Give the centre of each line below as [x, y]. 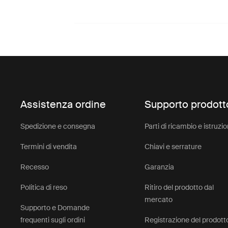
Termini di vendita [49, 147]
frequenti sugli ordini [53, 220]
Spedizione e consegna [58, 126]
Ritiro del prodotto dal [179, 187]
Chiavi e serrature [173, 147]
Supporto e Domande [55, 208]
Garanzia [160, 167]
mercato [159, 199]
